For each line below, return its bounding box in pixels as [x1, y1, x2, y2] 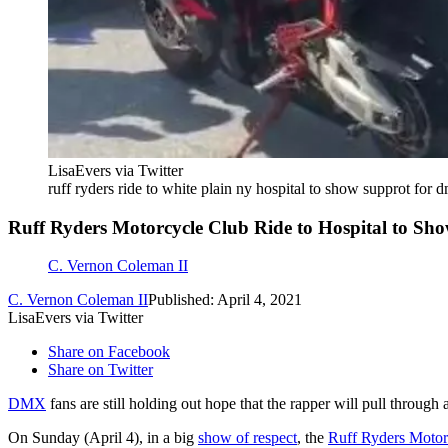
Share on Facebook [48, 343, 170, 361]
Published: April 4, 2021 [148, 291, 302, 309]
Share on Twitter [48, 361, 153, 379]
